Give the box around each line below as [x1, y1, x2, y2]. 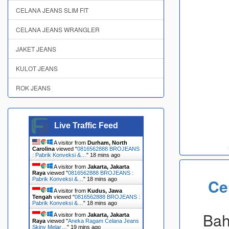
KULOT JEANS [16, 64, 58, 73]
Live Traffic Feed [54, 121, 118, 130]
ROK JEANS [16, 83, 51, 92]
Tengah [32, 194, 52, 200]
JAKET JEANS [16, 44, 56, 53]
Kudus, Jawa [87, 188, 122, 194]
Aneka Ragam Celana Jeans [67, 218, 139, 224]
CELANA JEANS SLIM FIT [16, 6, 88, 14]
